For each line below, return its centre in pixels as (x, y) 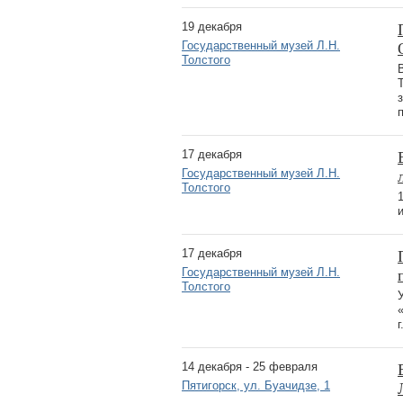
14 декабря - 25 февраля (250, 366)
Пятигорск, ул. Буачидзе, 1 (256, 385)
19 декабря (212, 26)
